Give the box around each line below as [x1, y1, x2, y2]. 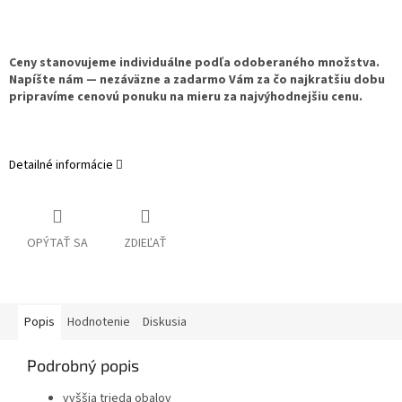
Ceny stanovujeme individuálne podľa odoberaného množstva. [9, 54, 380, 73]
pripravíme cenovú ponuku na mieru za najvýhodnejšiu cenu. [9, 88, 363, 107]
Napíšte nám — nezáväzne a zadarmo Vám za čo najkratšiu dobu [9, 71, 385, 90]
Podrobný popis [27, 355, 139, 376]
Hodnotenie [67, 313, 130, 332]
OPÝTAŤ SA [27, 234, 88, 253]
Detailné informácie [9, 156, 113, 175]
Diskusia [143, 313, 187, 332]
